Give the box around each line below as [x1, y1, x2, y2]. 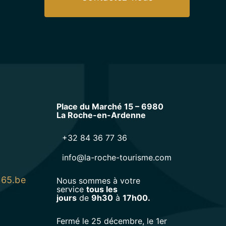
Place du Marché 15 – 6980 [56, 101, 163, 111]
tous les [86, 184, 118, 194]
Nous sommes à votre [56, 175, 140, 186]
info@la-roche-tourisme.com [62, 152, 172, 162]
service [56, 184, 86, 194]
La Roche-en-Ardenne [56, 109, 146, 120]
